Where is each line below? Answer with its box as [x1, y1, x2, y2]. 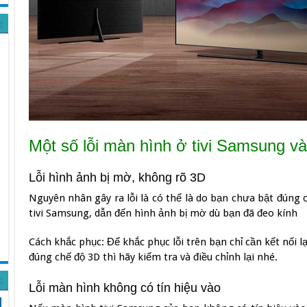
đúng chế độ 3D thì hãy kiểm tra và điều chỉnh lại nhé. [28, 250, 278, 263]
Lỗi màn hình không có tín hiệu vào [28, 280, 221, 295]
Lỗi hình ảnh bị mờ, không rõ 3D [28, 170, 206, 184]
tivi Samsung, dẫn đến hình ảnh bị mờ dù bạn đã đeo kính [28, 206, 297, 219]
